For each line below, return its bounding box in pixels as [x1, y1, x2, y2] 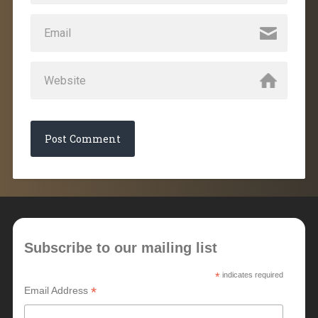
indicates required [219, 270, 283, 280]
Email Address [23, 285, 91, 297]
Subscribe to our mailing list [23, 240, 217, 256]
